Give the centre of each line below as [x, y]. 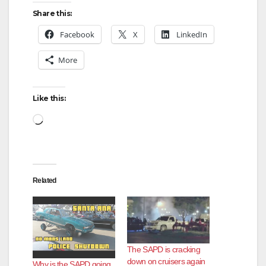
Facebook [77, 34]
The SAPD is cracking [164, 250]
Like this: [49, 98]
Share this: [52, 13]
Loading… [67, 118]
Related [45, 180]
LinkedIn [192, 34]
